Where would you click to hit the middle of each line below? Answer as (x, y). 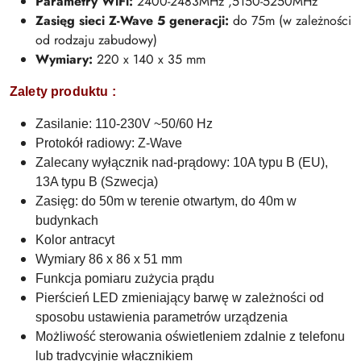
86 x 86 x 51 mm (135, 259)
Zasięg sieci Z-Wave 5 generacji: (132, 20)
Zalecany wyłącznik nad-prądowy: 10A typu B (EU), (182, 162)
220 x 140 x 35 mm (149, 59)
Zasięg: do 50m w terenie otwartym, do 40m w (166, 201)
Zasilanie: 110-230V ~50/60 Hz (124, 123)
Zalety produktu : (63, 91)
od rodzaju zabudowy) (96, 39)
